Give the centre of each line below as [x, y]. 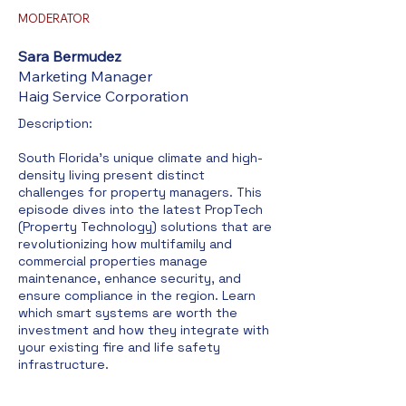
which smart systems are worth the [128, 313]
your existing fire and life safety [119, 347]
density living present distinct [111, 175]
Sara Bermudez [70, 56]
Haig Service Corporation [103, 96]
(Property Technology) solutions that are [145, 227]
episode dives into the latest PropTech [140, 209]
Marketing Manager [85, 76]
